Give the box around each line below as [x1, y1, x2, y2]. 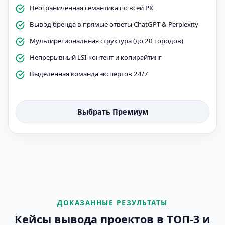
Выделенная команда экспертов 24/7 [30, 69, 148, 78]
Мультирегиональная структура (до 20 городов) [30, 36, 183, 45]
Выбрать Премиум [77, 107, 148, 117]
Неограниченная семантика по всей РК [30, 3, 153, 12]
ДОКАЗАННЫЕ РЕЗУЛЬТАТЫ [57, 198, 168, 207]
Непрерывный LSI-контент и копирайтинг [30, 53, 162, 62]
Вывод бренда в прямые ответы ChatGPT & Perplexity [30, 20, 198, 29]
